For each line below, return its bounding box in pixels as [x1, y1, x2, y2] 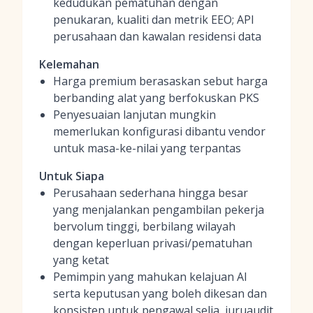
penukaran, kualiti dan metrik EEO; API [53, 12, 254, 27]
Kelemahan [39, 57, 99, 72]
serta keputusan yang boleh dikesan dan [53, 286, 267, 301]
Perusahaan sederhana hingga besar [53, 185, 248, 201]
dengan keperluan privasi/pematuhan [53, 235, 252, 251]
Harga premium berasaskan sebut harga [53, 73, 268, 89]
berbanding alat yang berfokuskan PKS [53, 90, 259, 105]
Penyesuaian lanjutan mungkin [53, 107, 216, 122]
